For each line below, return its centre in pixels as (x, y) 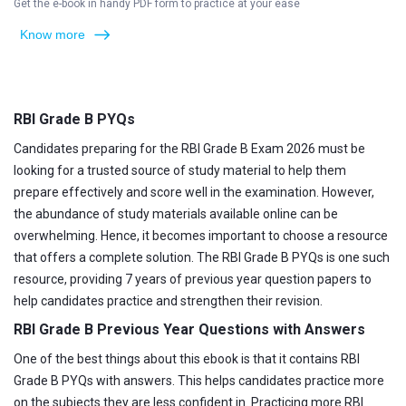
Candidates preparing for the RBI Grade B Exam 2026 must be (189, 149)
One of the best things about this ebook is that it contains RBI (187, 359)
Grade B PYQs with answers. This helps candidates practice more (199, 381)
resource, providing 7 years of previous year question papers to (193, 279)
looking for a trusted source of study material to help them (180, 170)
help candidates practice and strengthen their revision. (168, 301)
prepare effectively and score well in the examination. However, (194, 192)
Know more (53, 34)
